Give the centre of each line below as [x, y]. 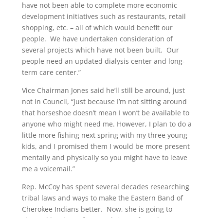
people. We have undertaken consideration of [97, 38]
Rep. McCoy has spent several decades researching [105, 186]
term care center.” [51, 72]
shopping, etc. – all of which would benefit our [97, 27]
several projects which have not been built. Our [100, 50]
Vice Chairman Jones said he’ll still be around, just [103, 90]
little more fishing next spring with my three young [104, 135]
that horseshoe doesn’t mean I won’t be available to [105, 112]
